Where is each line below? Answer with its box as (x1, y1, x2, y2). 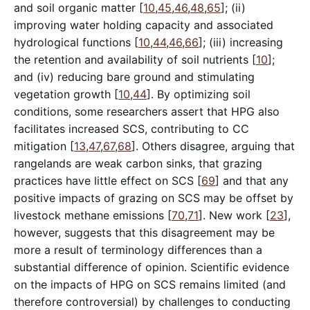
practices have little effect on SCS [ (14, 173, 201, 188)
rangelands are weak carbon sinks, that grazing (14, 156, 262, 170)
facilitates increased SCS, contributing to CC (14, 121, 249, 136)
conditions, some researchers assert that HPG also (14, 104, 280, 118)
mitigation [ (14, 138, 74, 153)
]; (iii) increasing (199, 35, 283, 49)
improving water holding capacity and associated (14, 17, 273, 32)
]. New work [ (199, 208, 270, 222)
